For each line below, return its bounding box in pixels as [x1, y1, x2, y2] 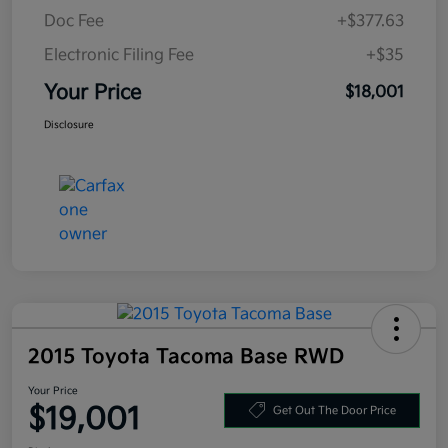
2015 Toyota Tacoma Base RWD [28, 345, 344, 370]
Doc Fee [44, 12, 104, 32]
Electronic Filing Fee [44, 46, 194, 66]
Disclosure [44, 119, 94, 132]
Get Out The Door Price [272, 403, 396, 417]
